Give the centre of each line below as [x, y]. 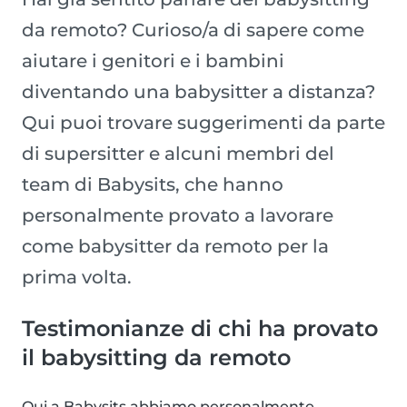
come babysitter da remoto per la [175, 247]
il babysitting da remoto [156, 358]
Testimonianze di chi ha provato [200, 329]
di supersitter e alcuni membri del [178, 154]
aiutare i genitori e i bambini [153, 61]
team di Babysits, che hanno [153, 185]
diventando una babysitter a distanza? [199, 92]
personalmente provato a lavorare [178, 216]
